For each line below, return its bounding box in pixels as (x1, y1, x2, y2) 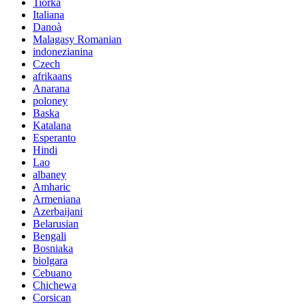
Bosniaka (33, 242, 73, 254)
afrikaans (33, 70, 72, 82)
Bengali (33, 229, 66, 242)
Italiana (33, 8, 64, 20)
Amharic (33, 180, 70, 193)
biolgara (33, 254, 68, 266)
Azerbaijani (33, 205, 83, 217)
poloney (33, 94, 68, 107)
